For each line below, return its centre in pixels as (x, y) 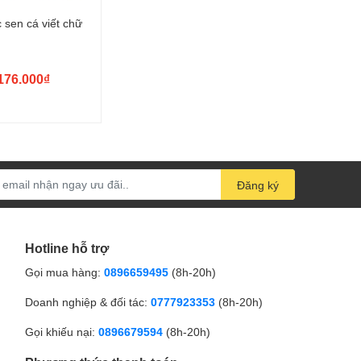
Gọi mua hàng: (63, 272)
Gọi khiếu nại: (60, 331)
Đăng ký (258, 185)
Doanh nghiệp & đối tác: (86, 301)
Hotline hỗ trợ (67, 247)
